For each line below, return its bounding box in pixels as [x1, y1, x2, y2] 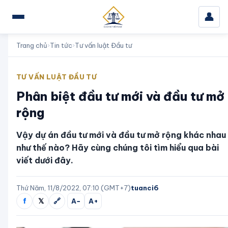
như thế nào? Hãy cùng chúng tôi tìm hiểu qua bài [16, 142, 219, 153]
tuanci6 [131, 184, 159, 192]
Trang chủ [16, 41, 47, 49]
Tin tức [50, 41, 72, 49]
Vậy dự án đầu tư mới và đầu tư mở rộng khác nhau [16, 130, 226, 140]
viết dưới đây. [16, 155, 73, 165]
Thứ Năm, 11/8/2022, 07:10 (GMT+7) [16, 184, 131, 192]
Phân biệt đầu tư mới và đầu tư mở [16, 89, 224, 104]
